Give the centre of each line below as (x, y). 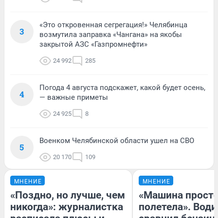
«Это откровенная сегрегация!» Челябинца (113, 25)
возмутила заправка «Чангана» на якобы (111, 34)
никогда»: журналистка (67, 207)
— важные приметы (74, 97)
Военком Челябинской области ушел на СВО (117, 140)
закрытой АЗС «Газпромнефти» (93, 44)
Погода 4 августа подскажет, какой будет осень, (122, 87)
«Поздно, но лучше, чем (68, 195)
